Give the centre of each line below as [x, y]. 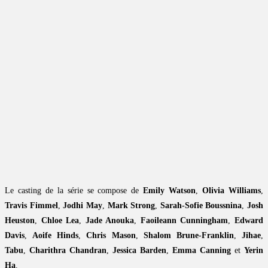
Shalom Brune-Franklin [188, 236]
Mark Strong [131, 206]
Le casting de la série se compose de [74, 191]
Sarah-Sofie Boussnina [201, 206]
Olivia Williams [232, 191]
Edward [249, 221]
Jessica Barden [139, 251]
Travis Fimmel [31, 206]
